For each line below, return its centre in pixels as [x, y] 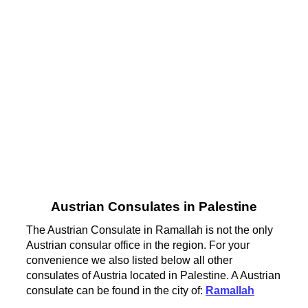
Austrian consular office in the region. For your [138, 245]
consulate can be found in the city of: [116, 290]
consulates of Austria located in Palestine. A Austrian [154, 275]
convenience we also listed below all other [130, 260]
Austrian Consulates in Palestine [154, 207]
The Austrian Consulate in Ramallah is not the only [150, 230]
